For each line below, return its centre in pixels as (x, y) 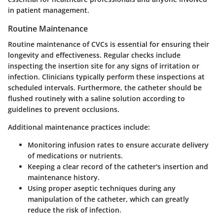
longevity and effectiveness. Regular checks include (94, 55)
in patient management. (49, 10)
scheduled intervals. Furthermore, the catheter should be (105, 88)
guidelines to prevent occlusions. (64, 110)
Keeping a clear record (65, 167)
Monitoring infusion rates (71, 145)
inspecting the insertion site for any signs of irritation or (104, 66)
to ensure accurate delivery (162, 145)
